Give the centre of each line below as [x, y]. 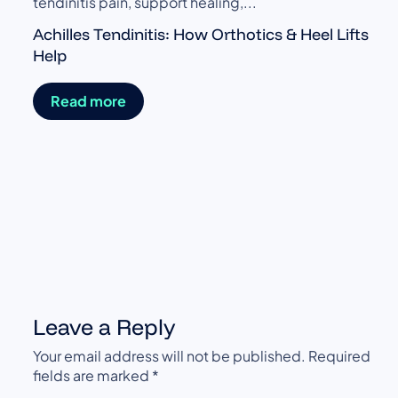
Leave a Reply [104, 326]
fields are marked [93, 375]
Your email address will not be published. [170, 355]
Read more [89, 101]
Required [340, 355]
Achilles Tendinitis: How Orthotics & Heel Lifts [201, 35]
